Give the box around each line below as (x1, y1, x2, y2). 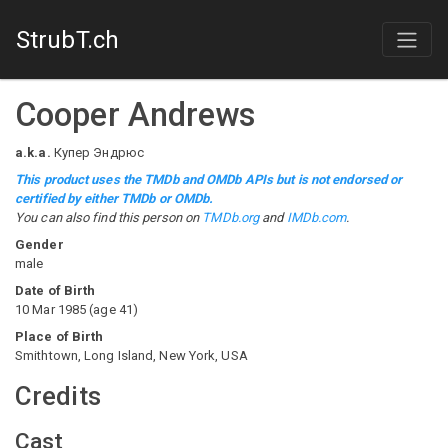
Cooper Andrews (15, 96, 256, 134)
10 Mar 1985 (15, 302, 87, 317)
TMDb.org (202, 210, 260, 225)
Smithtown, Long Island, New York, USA (15, 348, 248, 363)
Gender (15, 237, 64, 252)
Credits (15, 381, 101, 411)
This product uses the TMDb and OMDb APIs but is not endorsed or (15, 172, 403, 187)
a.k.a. (15, 145, 51, 160)
